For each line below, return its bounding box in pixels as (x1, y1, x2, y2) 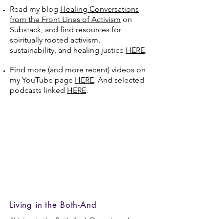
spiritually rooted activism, (10, 35, 100, 44)
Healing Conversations (60, 4, 139, 14)
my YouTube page (10, 75, 75, 85)
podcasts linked (10, 86, 67, 95)
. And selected (94, 75, 144, 85)
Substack (10, 25, 41, 34)
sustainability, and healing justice (10, 45, 126, 55)
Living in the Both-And (10, 199, 97, 210)
